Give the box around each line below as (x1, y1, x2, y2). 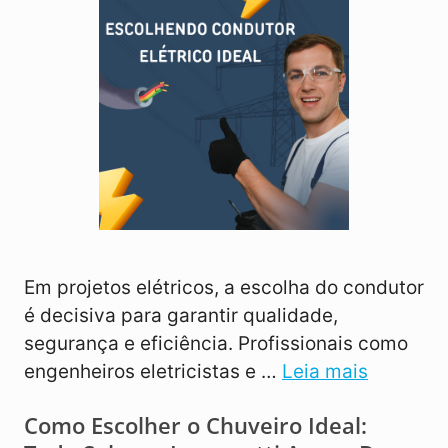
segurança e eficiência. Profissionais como (24, 332, 408, 356)
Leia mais (282, 360, 368, 384)
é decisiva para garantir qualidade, (24, 304, 338, 328)
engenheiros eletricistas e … (24, 360, 282, 384)
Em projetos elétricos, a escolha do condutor (24, 276, 424, 300)
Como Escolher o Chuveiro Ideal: (24, 410, 367, 441)
